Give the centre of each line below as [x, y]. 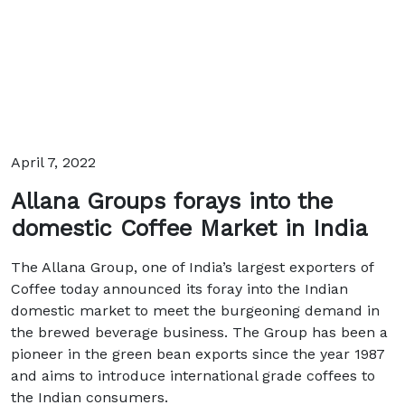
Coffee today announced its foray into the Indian [179, 289]
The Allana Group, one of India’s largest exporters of [192, 267]
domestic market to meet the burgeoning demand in [195, 311]
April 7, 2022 [53, 162]
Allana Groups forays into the [172, 201]
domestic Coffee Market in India [189, 228]
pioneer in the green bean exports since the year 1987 [198, 354]
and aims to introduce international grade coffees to [193, 376]
